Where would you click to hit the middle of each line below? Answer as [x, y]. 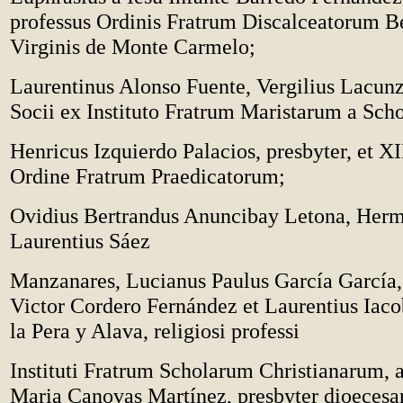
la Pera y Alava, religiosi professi [155, 331]
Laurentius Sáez [80, 241]
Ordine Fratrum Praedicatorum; [148, 176]
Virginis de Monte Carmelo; [133, 46]
